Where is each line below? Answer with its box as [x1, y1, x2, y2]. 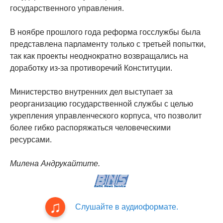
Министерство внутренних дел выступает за [10, 87, 173, 96]
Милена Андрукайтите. [10, 159, 100, 168]
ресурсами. [10, 135, 52, 144]
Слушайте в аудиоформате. [75, 202, 178, 211]
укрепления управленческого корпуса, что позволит [10, 111, 202, 120]
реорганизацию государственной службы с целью [10, 99, 193, 108]
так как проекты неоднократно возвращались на [10, 51, 188, 60]
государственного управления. [10, 3, 124, 12]
